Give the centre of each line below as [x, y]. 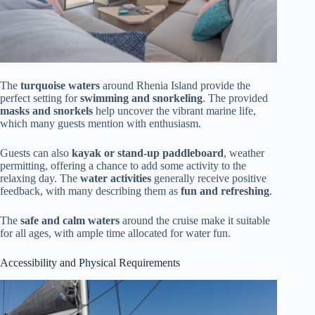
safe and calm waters [70, 220]
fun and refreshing [225, 191]
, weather [244, 153]
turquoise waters [60, 85]
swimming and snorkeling [141, 98]
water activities [116, 178]
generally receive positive [209, 178]
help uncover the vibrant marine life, [174, 110]
